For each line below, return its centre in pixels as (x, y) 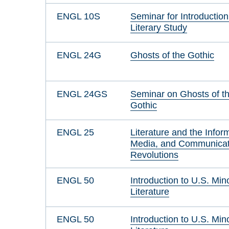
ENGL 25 (75, 132)
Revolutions (155, 155)
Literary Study (159, 27)
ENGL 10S (78, 16)
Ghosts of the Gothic (173, 55)
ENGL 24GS (82, 94)
